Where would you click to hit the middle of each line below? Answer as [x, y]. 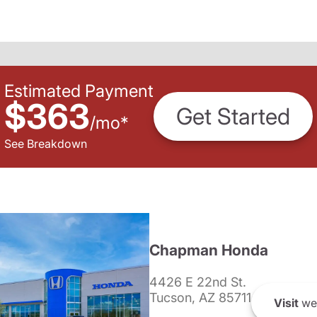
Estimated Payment [79, 91]
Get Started [233, 117]
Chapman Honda [208, 250]
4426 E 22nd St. [197, 282]
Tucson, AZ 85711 [200, 298]
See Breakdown [46, 143]
